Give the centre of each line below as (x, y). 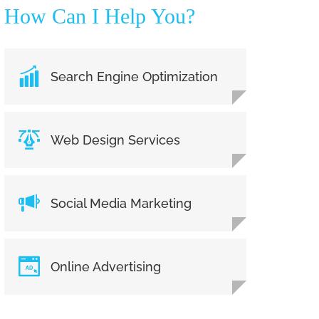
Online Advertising (106, 266)
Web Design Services (115, 140)
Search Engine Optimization (134, 76)
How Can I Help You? (100, 16)
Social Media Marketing (121, 203)
